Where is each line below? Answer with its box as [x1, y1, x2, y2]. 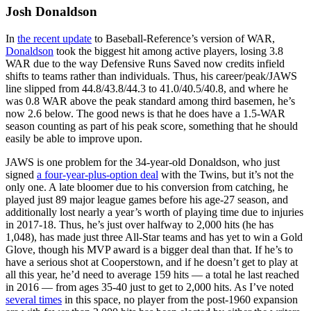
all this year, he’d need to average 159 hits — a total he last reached [6, 268, 299, 280]
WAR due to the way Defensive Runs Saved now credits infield [6, 57, 285, 69]
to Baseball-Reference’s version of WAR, [92, 32, 275, 44]
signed [6, 168, 37, 180]
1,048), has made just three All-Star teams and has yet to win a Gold [6, 230, 303, 243]
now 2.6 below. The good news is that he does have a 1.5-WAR [6, 107, 285, 119]
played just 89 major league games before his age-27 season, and [6, 193, 288, 205]
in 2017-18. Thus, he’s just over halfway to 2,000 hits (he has [6, 218, 274, 230]
